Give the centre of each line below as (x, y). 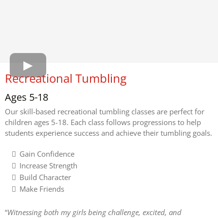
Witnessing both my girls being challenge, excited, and (94, 212)
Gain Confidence (47, 154)
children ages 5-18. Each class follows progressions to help (103, 122)
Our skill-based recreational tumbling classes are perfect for (105, 111)
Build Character (45, 177)
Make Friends (42, 189)
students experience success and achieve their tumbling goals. (109, 133)
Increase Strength (48, 165)
